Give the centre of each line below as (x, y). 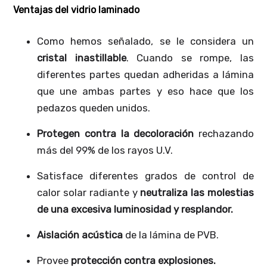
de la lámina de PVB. (171, 235)
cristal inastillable (82, 58)
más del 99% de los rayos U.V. (105, 150)
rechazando (226, 133)
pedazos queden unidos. (94, 108)
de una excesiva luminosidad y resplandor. (135, 209)
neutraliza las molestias (195, 192)
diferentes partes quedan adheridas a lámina (145, 74)
